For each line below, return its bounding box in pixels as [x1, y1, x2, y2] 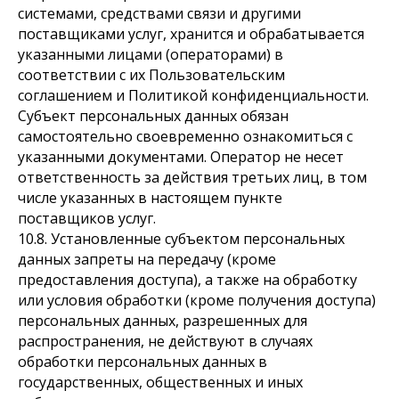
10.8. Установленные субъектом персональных [18, 229, 345, 248]
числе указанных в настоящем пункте [18, 188, 282, 208]
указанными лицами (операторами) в [18, 45, 283, 64]
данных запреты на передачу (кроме [18, 249, 276, 269]
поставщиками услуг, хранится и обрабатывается [18, 24, 364, 44]
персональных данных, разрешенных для [18, 311, 307, 330]
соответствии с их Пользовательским [18, 65, 285, 85]
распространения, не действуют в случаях [18, 331, 313, 351]
